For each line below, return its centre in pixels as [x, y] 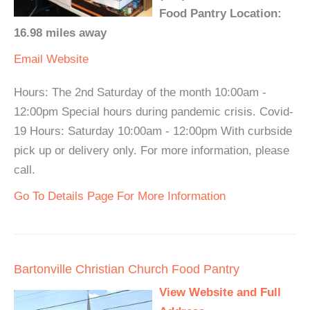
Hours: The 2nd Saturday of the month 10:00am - [140, 93]
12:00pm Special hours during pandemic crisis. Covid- [154, 112]
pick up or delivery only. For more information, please [152, 151]
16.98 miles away [60, 33]
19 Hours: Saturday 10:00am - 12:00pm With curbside [153, 131]
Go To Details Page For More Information [120, 197]
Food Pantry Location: [220, 14]
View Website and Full [220, 293]
